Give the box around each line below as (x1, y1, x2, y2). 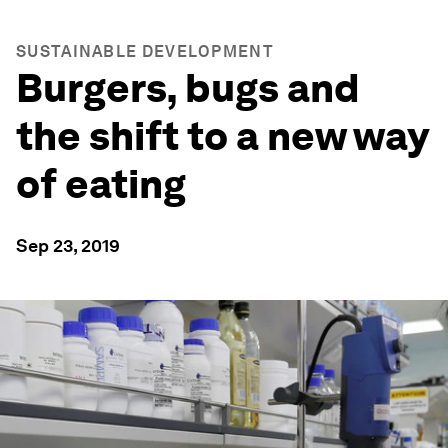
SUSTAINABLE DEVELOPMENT (16, 42, 274, 61)
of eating (16, 160, 186, 208)
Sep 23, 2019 (16, 235, 120, 256)
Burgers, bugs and (16, 64, 360, 112)
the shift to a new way (16, 112, 428, 160)
